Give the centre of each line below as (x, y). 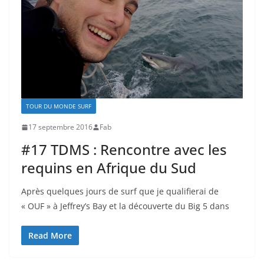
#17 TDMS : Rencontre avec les (124, 150)
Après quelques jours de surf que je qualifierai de (120, 192)
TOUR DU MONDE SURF (59, 106)
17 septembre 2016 (60, 127)
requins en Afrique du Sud (109, 168)
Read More (50, 236)
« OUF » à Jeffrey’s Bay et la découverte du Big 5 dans (125, 206)
